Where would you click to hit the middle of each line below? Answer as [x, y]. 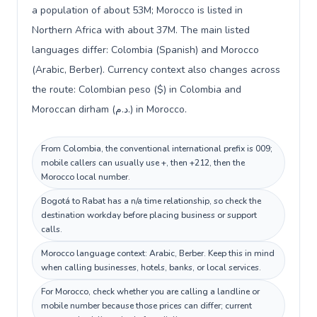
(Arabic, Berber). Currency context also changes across [156, 70]
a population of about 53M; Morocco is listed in [137, 10]
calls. [52, 229]
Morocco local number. [86, 177]
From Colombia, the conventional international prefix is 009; [157, 149]
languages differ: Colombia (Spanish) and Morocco [145, 50]
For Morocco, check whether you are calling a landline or [150, 292]
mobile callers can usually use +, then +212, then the [143, 163]
